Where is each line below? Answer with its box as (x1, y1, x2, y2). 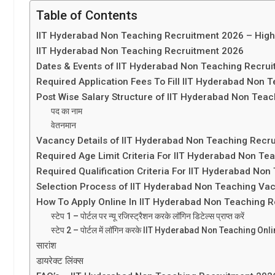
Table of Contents (36, 7, 137, 23)
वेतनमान (51, 120, 77, 130)
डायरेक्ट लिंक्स (36, 255, 83, 266)
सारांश (36, 239, 56, 251)
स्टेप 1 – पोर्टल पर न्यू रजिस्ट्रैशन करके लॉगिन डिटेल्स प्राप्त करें (51, 211, 245, 221)
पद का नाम (51, 106, 83, 116)
